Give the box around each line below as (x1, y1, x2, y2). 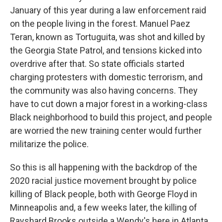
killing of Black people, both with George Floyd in (10, 189, 197, 199)
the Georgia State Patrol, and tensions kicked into (10, 45, 202, 55)
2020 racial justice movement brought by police (10, 175, 197, 186)
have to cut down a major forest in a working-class (10, 99, 208, 109)
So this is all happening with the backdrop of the (10, 162, 197, 172)
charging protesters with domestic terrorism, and (10, 72, 203, 82)
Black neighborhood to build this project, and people (10, 112, 212, 122)
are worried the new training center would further (10, 125, 202, 136)
